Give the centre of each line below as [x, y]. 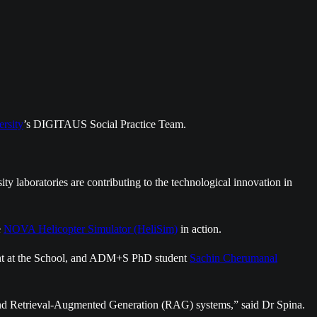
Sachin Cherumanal [234, 258]
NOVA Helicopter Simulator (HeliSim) [91, 229]
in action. [200, 229]
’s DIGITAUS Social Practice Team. [105, 124]
